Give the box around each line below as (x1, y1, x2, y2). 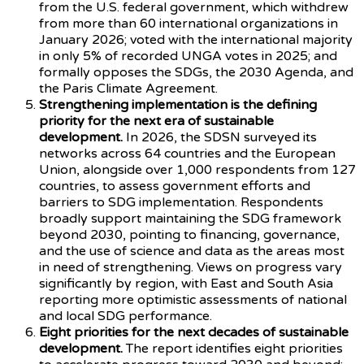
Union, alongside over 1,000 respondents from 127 (39, 161, 356, 178)
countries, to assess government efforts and (39, 177, 310, 194)
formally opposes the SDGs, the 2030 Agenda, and (39, 63, 353, 80)
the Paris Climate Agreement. (39, 80, 218, 97)
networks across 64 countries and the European (39, 145, 336, 162)
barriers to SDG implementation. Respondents (39, 193, 323, 210)
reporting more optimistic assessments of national (39, 291, 347, 308)
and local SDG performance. (39, 307, 212, 324)
